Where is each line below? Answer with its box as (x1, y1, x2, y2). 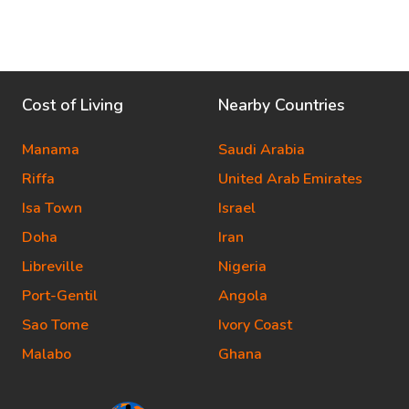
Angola (218, 286, 267, 307)
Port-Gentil (22, 286, 98, 307)
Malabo (22, 344, 71, 365)
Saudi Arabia (218, 140, 305, 161)
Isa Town (22, 198, 82, 219)
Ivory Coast (218, 315, 292, 336)
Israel (218, 198, 256, 219)
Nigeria (218, 257, 267, 278)
